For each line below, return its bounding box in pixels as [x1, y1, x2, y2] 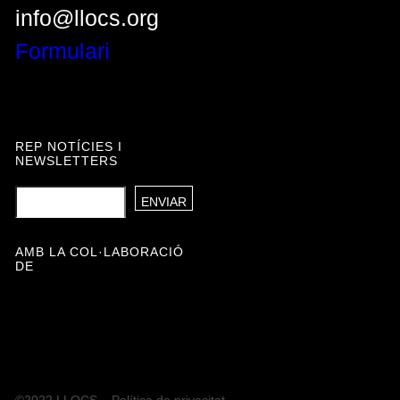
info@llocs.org [14, 5, 159, 31]
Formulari [14, 38, 110, 64]
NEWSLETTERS [14, 154, 118, 169]
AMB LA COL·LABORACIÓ [14, 245, 184, 260]
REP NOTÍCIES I [14, 139, 122, 154]
